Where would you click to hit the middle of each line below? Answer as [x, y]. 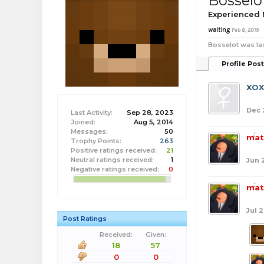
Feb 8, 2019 [245, 30]
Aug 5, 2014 [154, 122]
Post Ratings [85, 219]
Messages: [89, 131]
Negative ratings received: [115, 169]
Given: [156, 235]
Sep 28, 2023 [150, 113]
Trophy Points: [96, 141]
